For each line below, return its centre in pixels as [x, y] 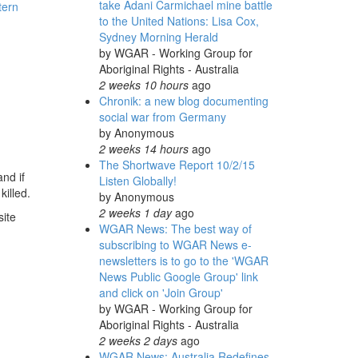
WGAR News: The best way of [175, 229]
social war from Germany [162, 117]
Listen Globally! [137, 181]
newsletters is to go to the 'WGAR [183, 261]
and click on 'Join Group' [161, 292]
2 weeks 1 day [135, 213]
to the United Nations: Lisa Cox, [179, 21]
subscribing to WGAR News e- [175, 245]
